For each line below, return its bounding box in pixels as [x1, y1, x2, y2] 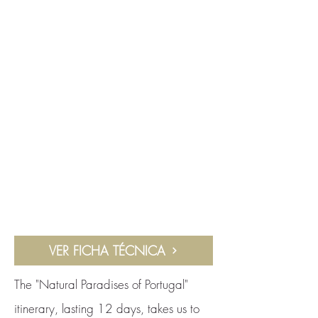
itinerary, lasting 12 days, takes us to [14, 300, 199, 317]
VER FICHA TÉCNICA [49, 242, 165, 259]
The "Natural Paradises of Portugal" [14, 276, 188, 292]
